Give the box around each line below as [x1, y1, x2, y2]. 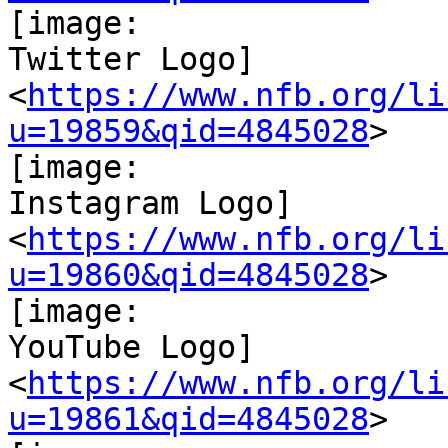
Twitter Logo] [8, 41, 255, 78]
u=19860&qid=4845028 [8, 257, 369, 294]
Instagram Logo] [8, 185, 293, 222]
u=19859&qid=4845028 [8, 113, 369, 150]
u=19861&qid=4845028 [8, 401, 369, 438]
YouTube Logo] [8, 329, 255, 366]
